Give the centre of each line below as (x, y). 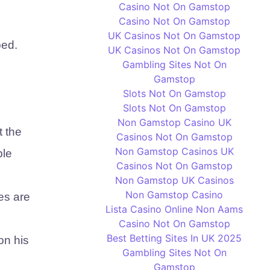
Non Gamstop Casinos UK (174, 151)
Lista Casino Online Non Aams (174, 209)
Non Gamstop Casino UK (174, 122)
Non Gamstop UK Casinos (174, 180)
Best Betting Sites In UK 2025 (174, 238)
